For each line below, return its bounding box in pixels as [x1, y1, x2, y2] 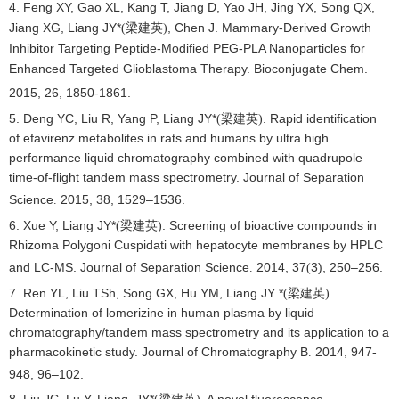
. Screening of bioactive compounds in [162, 218, 377, 232]
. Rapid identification [263, 111, 377, 126]
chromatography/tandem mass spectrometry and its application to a [9, 325, 389, 339]
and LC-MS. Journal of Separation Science [9, 260, 249, 274]
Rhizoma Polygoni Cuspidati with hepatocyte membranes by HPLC [9, 238, 383, 252]
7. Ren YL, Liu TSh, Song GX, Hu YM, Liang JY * [9, 286, 283, 300]
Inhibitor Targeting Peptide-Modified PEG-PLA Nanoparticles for [9, 41, 365, 55]
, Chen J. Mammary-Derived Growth [167, 20, 371, 35]
